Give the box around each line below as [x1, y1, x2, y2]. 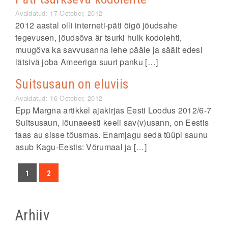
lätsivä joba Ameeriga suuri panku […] [15, 56, 158, 68]
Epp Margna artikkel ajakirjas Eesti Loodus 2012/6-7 [15, 104, 212, 116]
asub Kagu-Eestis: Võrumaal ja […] [15, 141, 147, 153]
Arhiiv [15, 207, 49, 224]
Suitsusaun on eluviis [15, 76, 129, 92]
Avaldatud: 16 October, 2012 [15, 93, 103, 103]
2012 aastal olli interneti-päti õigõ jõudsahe [15, 19, 178, 31]
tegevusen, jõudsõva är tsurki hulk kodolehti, [15, 32, 182, 43]
